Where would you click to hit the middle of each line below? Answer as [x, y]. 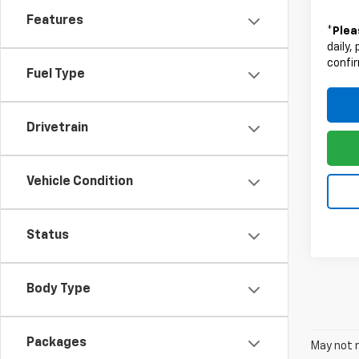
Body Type [58, 289]
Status [48, 236]
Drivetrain [57, 128]
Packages [56, 343]
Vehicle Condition [80, 182]
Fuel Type [56, 75]
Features [55, 21]
